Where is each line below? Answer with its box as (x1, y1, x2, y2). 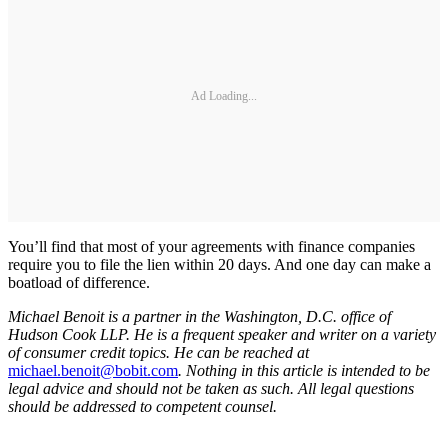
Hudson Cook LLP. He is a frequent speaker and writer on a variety (8, 325, 436, 343)
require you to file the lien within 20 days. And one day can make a (8, 255, 431, 273)
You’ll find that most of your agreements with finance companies (8, 237, 415, 255)
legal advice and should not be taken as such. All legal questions (8, 379, 414, 397)
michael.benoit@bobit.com (8, 361, 178, 379)
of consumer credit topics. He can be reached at (8, 343, 309, 361)
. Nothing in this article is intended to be (178, 361, 430, 379)
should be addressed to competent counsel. (8, 397, 277, 415)
